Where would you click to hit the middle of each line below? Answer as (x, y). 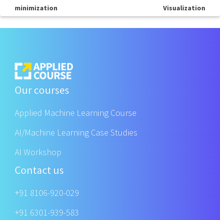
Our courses (42, 90)
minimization (36, 8)
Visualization (184, 8)
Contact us (39, 170)
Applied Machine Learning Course (76, 113)
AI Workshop (38, 152)
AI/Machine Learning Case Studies (76, 133)
